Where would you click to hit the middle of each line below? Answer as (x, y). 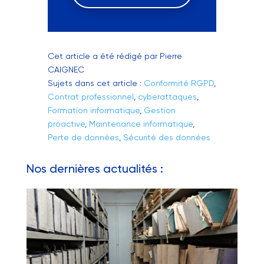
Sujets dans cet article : (95, 83)
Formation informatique (93, 110)
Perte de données (83, 138)
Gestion (159, 110)
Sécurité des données (166, 138)
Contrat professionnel (90, 97)
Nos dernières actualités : (95, 169)
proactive (66, 124)
